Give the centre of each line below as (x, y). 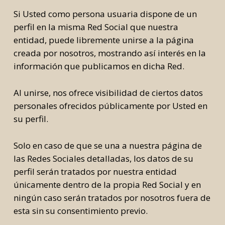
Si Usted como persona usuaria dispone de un (105, 14)
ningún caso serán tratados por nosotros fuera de (112, 198)
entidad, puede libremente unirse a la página (103, 40)
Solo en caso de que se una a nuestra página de (107, 145)
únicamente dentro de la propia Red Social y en (107, 185)
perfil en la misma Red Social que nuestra (96, 27)
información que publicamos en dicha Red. (99, 66)
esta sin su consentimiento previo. (80, 211)
